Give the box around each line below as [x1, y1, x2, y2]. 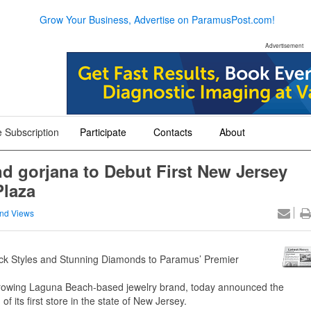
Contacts [153, 125, 192, 139]
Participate [80, 125, 126, 139]
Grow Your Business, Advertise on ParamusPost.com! [39, 12, 275, 26]
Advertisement [264, 41, 303, 49]
